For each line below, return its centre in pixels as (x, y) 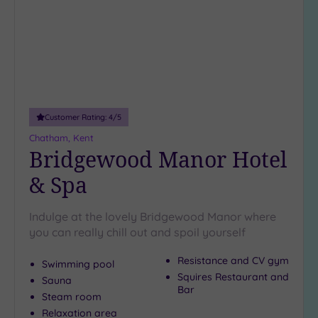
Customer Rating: (77, 117)
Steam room (72, 297)
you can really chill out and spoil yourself (137, 232)
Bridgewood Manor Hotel (158, 160)
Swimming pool (78, 264)
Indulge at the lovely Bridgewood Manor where (153, 217)
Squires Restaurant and (233, 277)
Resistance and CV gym (233, 261)
